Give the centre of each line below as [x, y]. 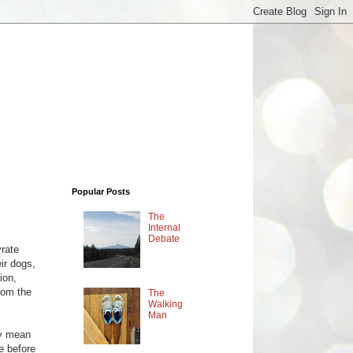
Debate [163, 239]
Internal [164, 228]
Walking [165, 305]
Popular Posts [101, 191]
